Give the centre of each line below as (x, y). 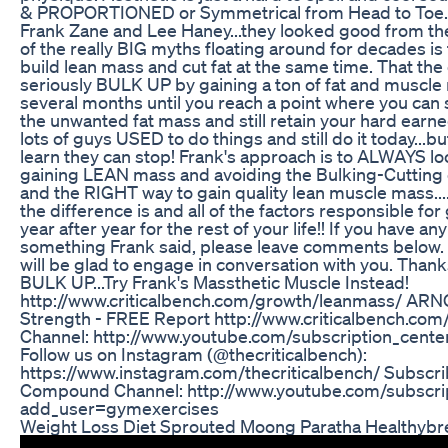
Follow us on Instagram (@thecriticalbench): (193, 353)
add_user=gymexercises (119, 407)
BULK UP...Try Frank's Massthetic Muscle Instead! (214, 281)
